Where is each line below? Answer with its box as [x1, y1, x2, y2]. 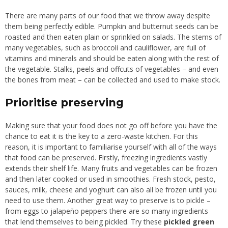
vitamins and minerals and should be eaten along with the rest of [5, 53, 219, 63]
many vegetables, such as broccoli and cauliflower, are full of [5, 42, 206, 52]
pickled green [164, 216, 214, 226]
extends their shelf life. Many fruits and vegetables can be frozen [5, 163, 217, 173]
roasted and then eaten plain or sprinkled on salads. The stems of [5, 32, 221, 42]
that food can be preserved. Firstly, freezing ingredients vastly [5, 152, 207, 162]
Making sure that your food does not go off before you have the [5, 120, 217, 130]
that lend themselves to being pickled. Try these [5, 216, 164, 226]
